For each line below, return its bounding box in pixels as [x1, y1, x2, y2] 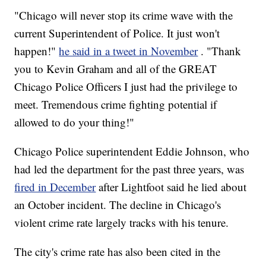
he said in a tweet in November [59, 43, 198, 59]
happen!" [14, 43, 59, 59]
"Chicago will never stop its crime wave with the [14, 8, 233, 23]
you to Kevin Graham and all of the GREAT [14, 61, 217, 77]
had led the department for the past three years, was [14, 161, 245, 177]
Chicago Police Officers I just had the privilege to [14, 79, 238, 94]
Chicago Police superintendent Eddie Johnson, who [14, 144, 250, 159]
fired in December [14, 179, 96, 195]
